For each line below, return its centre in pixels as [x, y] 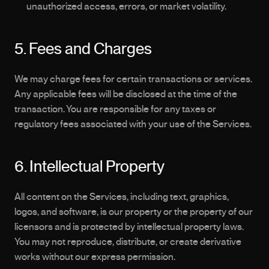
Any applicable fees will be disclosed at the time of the [126, 94]
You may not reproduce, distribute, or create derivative [128, 242]
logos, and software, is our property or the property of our [134, 212]
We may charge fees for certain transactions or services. [133, 79]
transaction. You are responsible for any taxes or [115, 109]
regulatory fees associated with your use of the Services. [133, 124]
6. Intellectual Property [89, 167]
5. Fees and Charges [83, 49]
